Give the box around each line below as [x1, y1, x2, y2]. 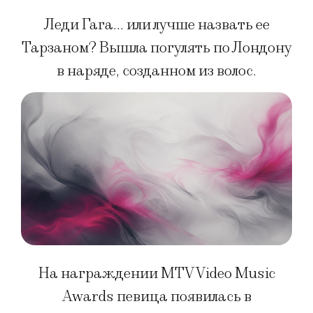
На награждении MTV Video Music [38, 264, 275, 284]
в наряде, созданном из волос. [57, 61, 256, 81]
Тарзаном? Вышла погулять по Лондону [21, 38, 292, 58]
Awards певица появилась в [61, 287, 252, 307]
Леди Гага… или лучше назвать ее [43, 15, 270, 35]
